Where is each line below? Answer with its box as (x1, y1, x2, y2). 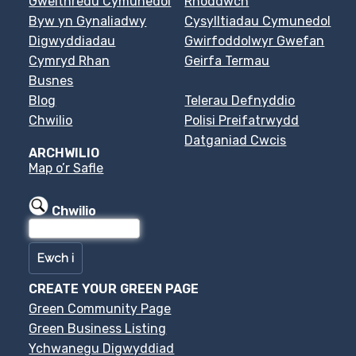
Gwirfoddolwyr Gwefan (184, 33, 325, 48)
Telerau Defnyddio (184, 92, 296, 108)
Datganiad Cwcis (184, 132, 287, 148)
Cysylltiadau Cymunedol (184, 13, 331, 29)
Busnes (29, 72, 74, 88)
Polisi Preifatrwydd (184, 112, 300, 128)
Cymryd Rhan (29, 52, 110, 68)
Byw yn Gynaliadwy (29, 13, 147, 29)
